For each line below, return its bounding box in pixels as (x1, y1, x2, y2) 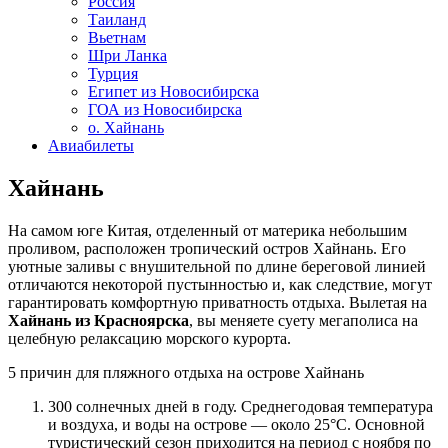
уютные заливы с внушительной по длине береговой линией (8, 257, 426, 275)
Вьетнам (88, 29, 146, 46)
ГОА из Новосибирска (88, 101, 242, 118)
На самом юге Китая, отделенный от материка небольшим (8, 221, 407, 239)
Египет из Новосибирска (88, 83, 259, 100)
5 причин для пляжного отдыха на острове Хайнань (8, 363, 364, 381)
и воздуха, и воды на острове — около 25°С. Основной (48, 415, 425, 433)
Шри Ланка (88, 47, 167, 64)
